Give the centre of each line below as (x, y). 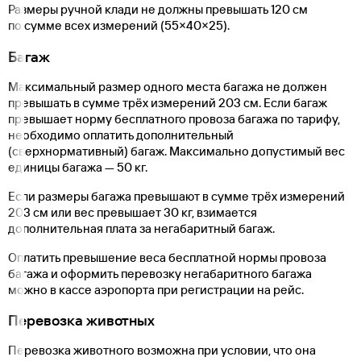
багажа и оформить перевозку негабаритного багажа (160, 273)
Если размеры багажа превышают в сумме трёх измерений (176, 196)
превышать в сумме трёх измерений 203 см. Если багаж (168, 102)
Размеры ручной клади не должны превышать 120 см (158, 10)
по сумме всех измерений (84, 26)
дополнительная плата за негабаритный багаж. (141, 228)
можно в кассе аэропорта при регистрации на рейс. (156, 289)
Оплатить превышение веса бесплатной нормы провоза (167, 257)
